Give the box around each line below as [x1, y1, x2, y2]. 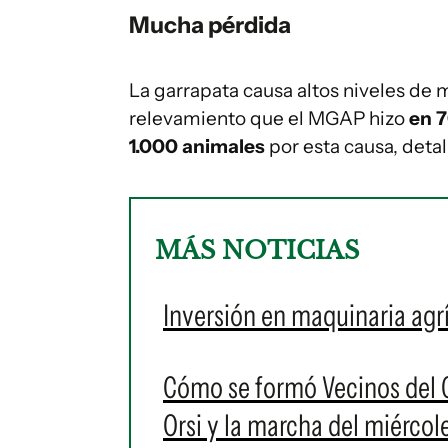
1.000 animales [129, 135, 265, 158]
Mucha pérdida [129, 11, 291, 39]
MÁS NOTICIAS [155, 236, 359, 265]
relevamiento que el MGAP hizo [129, 107, 409, 130]
